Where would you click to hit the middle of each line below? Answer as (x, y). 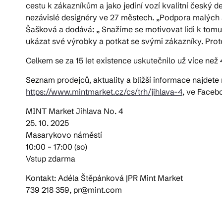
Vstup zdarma (51, 158)
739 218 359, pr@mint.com (74, 190)
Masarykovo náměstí (64, 135)
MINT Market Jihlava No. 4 (74, 111)
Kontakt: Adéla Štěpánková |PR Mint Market (104, 178)
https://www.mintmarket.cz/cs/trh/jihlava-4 (104, 91)
